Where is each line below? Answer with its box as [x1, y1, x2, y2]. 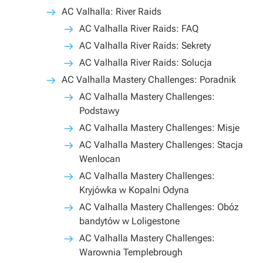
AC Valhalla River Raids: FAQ [79, 23, 198, 34]
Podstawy [79, 105, 119, 116]
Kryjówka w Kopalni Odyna [79, 184, 189, 195]
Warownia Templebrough [79, 247, 183, 258]
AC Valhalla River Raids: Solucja [79, 57, 212, 68]
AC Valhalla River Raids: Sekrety [79, 40, 211, 51]
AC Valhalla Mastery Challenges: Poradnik [62, 74, 236, 85]
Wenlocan [79, 153, 120, 164]
